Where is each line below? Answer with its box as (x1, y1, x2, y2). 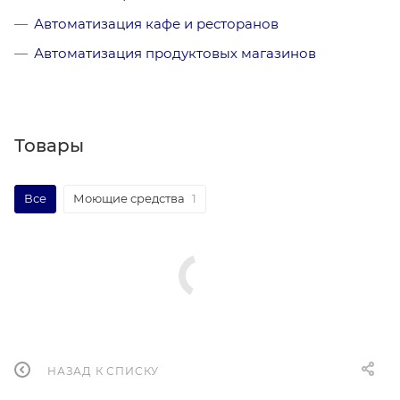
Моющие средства (73, 190, 185, 205)
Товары (14, 134, 84, 156)
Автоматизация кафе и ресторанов (34, 14, 279, 32)
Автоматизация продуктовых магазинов (34, 44, 316, 62)
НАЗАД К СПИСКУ (47, 363, 160, 378)
